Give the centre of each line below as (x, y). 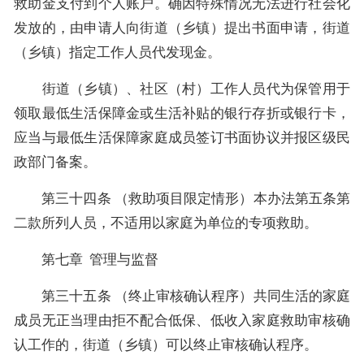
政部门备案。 (55, 162)
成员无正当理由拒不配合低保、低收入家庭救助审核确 (182, 320)
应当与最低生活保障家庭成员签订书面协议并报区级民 (182, 137)
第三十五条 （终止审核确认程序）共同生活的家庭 (182, 296)
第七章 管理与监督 (86, 259)
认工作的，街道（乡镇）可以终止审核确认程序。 (166, 344)
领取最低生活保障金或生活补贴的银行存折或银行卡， (182, 113)
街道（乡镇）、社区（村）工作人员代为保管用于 (182, 89)
